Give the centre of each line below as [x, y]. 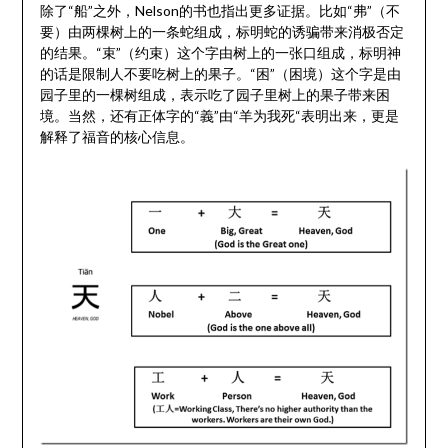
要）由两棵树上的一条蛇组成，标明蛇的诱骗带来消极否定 [221, 31]
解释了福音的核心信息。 [116, 136]
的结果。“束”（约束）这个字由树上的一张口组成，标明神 [220, 52]
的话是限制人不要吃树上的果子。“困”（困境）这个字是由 [220, 73]
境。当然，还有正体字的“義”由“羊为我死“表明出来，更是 [219, 115]
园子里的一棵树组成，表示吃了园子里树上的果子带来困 [214, 94]
